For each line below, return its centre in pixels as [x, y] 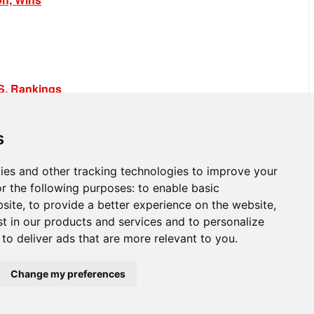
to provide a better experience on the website [151, 205]
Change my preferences [68, 274]
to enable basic [179, 188]
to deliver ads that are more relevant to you [118, 238]
